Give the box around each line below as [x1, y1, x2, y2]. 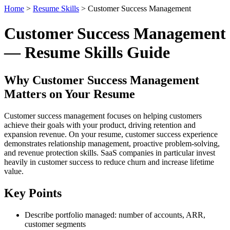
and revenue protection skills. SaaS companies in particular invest [4, 148, 215, 157]
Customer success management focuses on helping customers [4, 111, 202, 120]
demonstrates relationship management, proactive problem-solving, [4, 139, 220, 148]
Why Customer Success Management [4, 73, 199, 87]
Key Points [4, 186, 62, 200]
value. [4, 166, 24, 176]
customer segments [25, 219, 86, 228]
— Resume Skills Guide [4, 43, 170, 62]
